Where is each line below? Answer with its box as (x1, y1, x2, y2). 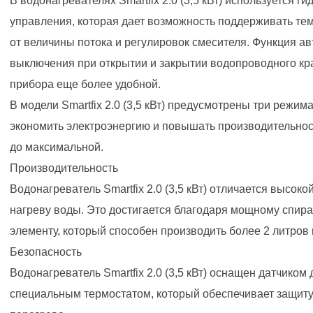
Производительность (10, 162, 118, 174)
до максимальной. (10, 141, 103, 153)
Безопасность (10, 246, 82, 258)
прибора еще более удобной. (10, 78, 161, 90)
